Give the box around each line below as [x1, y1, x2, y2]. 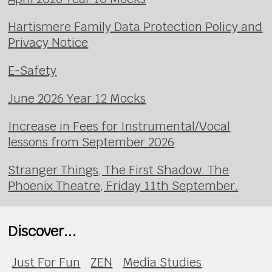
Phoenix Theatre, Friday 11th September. [8, 178, 239, 194]
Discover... [8, 221, 77, 240]
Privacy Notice [8, 35, 89, 51]
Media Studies [123, 254, 202, 270]
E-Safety [8, 63, 57, 79]
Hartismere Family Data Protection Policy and [8, 19, 263, 35]
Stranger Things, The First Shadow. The [8, 162, 229, 178]
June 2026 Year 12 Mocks [8, 90, 146, 107]
